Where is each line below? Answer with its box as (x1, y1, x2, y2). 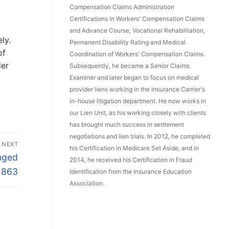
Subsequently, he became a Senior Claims (70, 62, 190, 70)
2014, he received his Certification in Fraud (70, 156, 192, 164)
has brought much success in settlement (70, 121, 184, 129)
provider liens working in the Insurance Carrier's (70, 85, 205, 94)
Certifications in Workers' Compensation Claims (70, 15, 204, 23)
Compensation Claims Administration (70, 3, 174, 11)
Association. (70, 179, 104, 188)
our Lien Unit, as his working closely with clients (70, 109, 206, 117)
